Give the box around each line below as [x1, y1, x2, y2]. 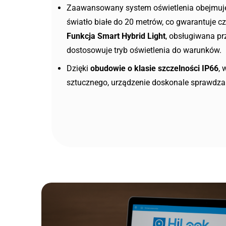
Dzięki [67, 64, 90, 74]
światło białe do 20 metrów [67, 17, 162, 27]
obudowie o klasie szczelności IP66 [90, 64, 218, 74]
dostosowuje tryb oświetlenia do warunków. [67, 45, 221, 55]
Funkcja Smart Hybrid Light [67, 31, 165, 41]
